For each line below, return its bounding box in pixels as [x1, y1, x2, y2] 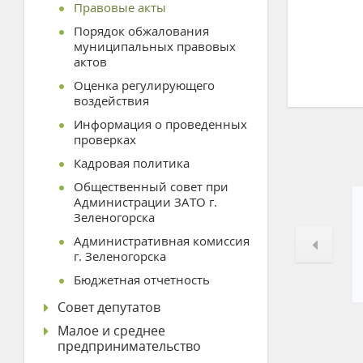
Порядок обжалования [74, 23, 209, 39]
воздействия [74, 92, 149, 109]
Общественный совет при [74, 178, 228, 194]
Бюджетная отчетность [74, 271, 210, 288]
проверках [74, 131, 136, 147]
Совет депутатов [58, 298, 160, 316]
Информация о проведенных [74, 116, 247, 132]
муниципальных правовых [74, 38, 236, 54]
